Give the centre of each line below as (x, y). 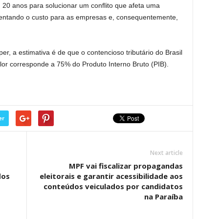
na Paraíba (163, 197)
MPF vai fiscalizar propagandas (126, 166)
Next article (166, 153)
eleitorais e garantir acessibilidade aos (111, 176)
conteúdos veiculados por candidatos (113, 186)
